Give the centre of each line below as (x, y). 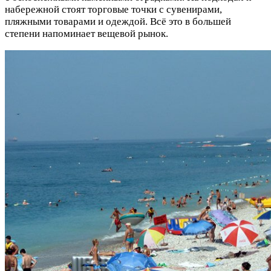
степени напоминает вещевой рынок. (87, 33)
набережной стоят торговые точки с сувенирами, (113, 9)
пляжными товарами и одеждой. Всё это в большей (118, 21)
